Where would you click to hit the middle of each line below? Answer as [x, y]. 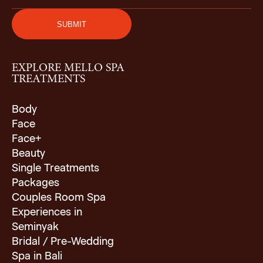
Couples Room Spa [59, 198]
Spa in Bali [37, 257]
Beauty [28, 154]
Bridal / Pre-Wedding [63, 242]
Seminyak [35, 227]
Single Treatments [55, 168]
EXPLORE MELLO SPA [68, 68]
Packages [36, 183]
